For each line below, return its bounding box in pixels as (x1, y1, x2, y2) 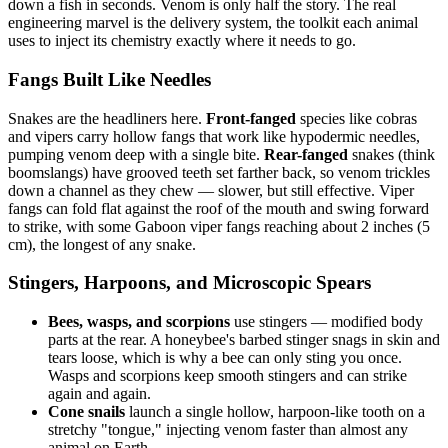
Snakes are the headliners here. (8, 109, 206, 127)
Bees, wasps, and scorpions (48, 313, 230, 331)
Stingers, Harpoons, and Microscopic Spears (8, 272, 371, 294)
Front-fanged (206, 109, 296, 127)
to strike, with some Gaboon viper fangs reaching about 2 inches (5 (8, 217, 430, 235)
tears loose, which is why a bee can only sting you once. (48, 349, 402, 367)
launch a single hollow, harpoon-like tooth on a (125, 403, 425, 421)
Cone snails (48, 403, 125, 421)
